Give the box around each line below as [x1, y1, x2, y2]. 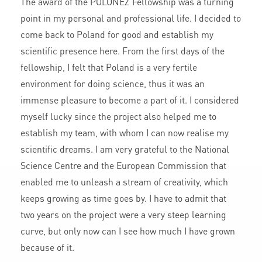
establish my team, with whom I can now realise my [20, 127, 229, 139]
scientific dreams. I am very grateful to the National [20, 143, 229, 155]
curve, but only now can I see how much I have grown [20, 225, 235, 237]
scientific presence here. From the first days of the [20, 45, 225, 57]
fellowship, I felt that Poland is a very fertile [20, 61, 197, 73]
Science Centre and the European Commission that [20, 160, 226, 171]
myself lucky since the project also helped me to [20, 111, 216, 122]
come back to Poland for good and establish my [20, 29, 213, 40]
